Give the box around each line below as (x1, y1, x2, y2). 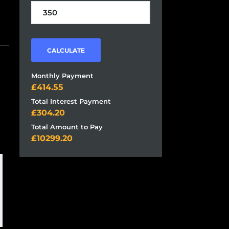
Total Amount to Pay (31, 123, 103, 131)
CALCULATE (47, 47, 85, 55)
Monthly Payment (31, 72, 94, 80)
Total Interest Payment (31, 97, 111, 106)
